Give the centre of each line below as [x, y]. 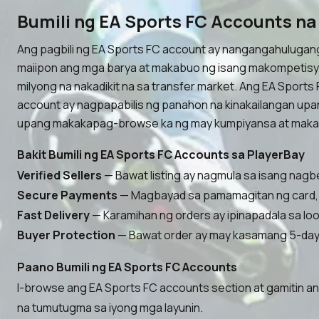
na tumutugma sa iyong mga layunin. [110, 308]
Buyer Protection [66, 235]
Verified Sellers [59, 175]
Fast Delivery [53, 215]
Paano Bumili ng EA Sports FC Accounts [127, 267]
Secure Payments [67, 195]
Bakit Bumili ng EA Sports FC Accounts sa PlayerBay [161, 155]
